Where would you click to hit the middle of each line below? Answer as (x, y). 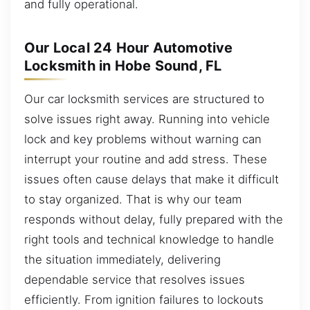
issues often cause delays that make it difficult (152, 179)
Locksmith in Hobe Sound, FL (123, 65)
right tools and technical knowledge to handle (149, 239)
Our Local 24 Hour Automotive (129, 47)
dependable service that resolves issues (135, 279)
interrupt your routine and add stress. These (146, 159)
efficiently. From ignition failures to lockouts (144, 299)
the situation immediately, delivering (122, 259)
